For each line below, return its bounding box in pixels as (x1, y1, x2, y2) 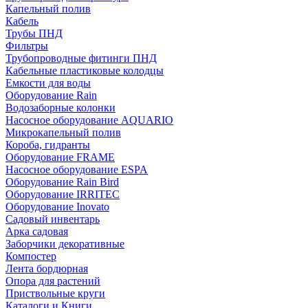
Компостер (5, 250, 56, 263)
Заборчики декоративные (5, 238, 124, 250)
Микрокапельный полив (5, 126, 121, 139)
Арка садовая (5, 225, 68, 238)
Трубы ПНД (5, 27, 63, 40)
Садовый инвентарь (5, 213, 100, 225)
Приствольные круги (5, 287, 105, 300)
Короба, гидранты (5, 139, 90, 151)
